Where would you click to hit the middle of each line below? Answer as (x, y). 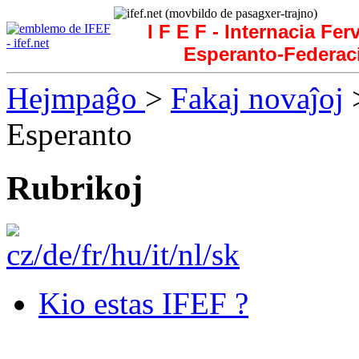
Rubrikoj (75, 188)
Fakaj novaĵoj (257, 98)
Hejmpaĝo (76, 98)
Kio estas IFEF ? (143, 303)
